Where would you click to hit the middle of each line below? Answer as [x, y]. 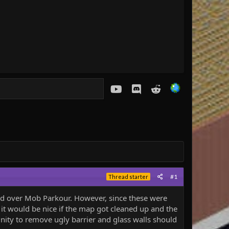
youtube [136, 87]
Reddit [171, 87]
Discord [154, 87]
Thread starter [128, 176]
